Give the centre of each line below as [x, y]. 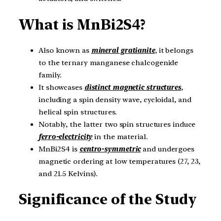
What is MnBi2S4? [82, 24]
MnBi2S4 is [59, 149]
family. [50, 75]
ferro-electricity [66, 136]
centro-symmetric [110, 149]
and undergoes [167, 149]
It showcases [61, 87]
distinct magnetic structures [132, 87]
